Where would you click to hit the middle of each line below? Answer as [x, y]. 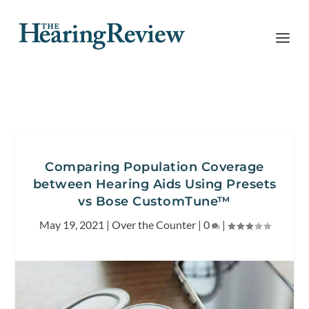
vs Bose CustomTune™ [154, 201]
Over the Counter [153, 225]
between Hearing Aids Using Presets [154, 184]
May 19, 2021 [71, 225]
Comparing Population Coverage [154, 167]
